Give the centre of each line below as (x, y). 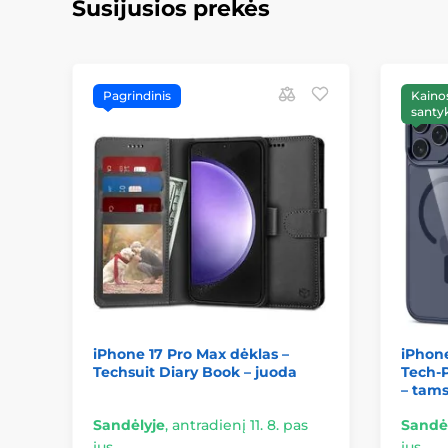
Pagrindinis (137, 95)
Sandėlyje (129, 424)
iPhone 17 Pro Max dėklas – (191, 353)
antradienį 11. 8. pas (240, 424)
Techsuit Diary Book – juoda (195, 371)
